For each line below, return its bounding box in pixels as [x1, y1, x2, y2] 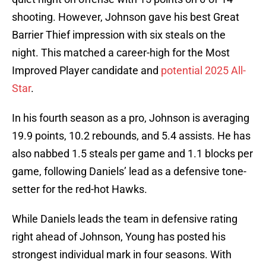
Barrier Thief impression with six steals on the [12, 28, 226, 42]
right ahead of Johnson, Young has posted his [12, 230, 226, 243]
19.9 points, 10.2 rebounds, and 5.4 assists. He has [12, 129, 251, 142]
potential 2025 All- [161, 64, 246, 77]
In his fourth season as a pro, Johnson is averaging [12, 112, 249, 125]
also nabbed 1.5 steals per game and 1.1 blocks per [12, 147, 253, 160]
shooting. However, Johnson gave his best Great [12, 11, 239, 24]
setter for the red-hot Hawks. [12, 183, 147, 196]
